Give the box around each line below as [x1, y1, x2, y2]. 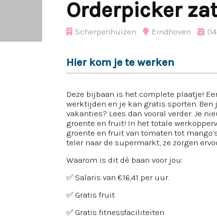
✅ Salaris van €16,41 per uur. [66, 172, 169, 182]
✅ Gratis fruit [66, 190, 115, 200]
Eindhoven [152, 27, 191, 36]
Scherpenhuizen [75, 27, 136, 36]
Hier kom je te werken [66, 56, 174, 69]
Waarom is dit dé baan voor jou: [66, 155, 183, 165]
